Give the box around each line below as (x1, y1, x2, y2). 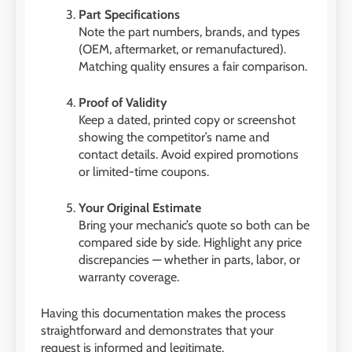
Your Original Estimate (79, 200, 201, 216)
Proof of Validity (79, 95, 167, 111)
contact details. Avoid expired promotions (79, 147, 299, 163)
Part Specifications (79, 7, 180, 23)
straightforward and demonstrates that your (41, 323, 273, 339)
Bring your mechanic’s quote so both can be (79, 218, 310, 233)
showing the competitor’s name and (79, 130, 269, 145)
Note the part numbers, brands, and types (79, 24, 300, 40)
